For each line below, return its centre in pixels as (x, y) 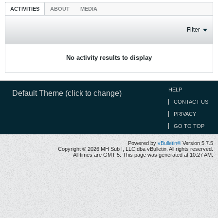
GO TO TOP (189, 126)
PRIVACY (185, 114)
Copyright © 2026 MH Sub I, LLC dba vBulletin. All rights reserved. (136, 149)
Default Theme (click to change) (67, 93)
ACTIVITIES (25, 9)
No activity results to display (109, 58)
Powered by (143, 143)
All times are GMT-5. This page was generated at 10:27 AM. (143, 155)
